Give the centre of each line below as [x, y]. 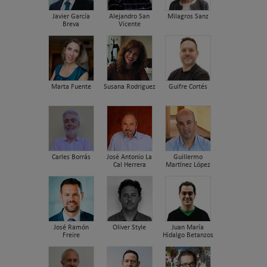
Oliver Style [129, 227]
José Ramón [71, 227]
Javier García [71, 16]
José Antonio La [129, 157]
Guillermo [188, 157]
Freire [71, 235]
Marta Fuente [71, 87]
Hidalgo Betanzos [188, 235]
